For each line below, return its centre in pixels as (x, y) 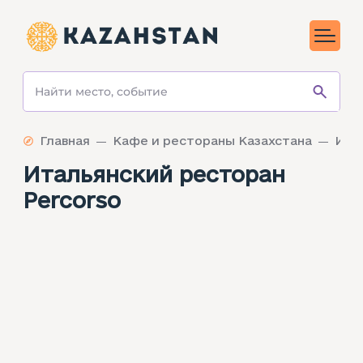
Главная (65, 141)
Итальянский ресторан (154, 175)
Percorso (72, 201)
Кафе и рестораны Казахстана (212, 141)
